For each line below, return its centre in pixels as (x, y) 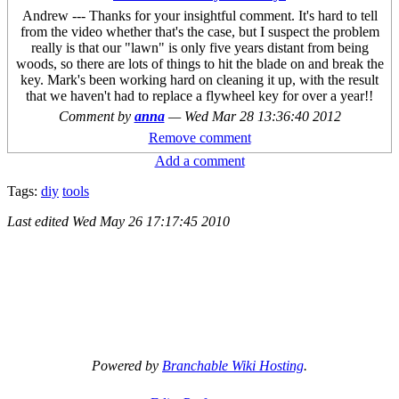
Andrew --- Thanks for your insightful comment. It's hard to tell (199, 16)
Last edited (40, 221)
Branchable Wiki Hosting (233, 365)
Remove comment (199, 137)
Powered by (127, 365)
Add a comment (199, 160)
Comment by (96, 116)
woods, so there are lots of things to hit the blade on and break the (199, 64)
